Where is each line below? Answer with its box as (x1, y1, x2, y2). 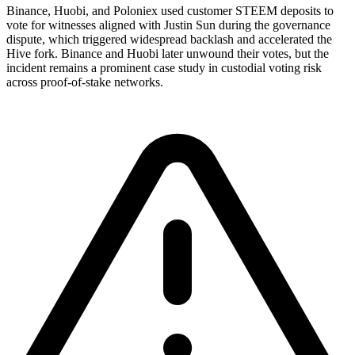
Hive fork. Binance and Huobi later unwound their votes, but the (6, 47, 329, 61)
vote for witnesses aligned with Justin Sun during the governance (6, 18, 330, 32)
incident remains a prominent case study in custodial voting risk (6, 61, 322, 75)
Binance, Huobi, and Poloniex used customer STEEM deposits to (6, 4, 334, 18)
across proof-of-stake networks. (6, 75, 163, 90)
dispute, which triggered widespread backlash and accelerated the (6, 32, 332, 47)
